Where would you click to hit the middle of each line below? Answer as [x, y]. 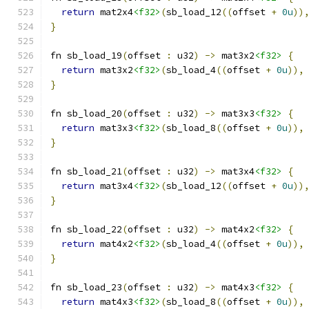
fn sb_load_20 [86, 113]
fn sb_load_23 [86, 287]
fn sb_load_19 [86, 56]
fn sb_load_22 [86, 229]
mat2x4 [114, 12]
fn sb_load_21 [86, 171]
